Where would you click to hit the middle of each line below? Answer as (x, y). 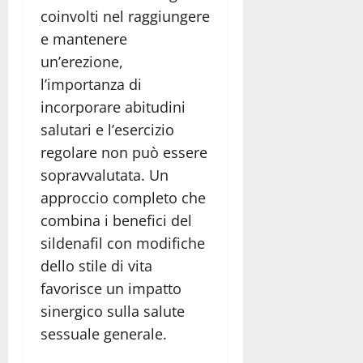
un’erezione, (82, 62)
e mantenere (84, 39)
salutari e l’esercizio (107, 130)
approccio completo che (123, 198)
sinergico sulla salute (113, 312)
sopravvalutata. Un (105, 175)
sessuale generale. (104, 334)
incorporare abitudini (113, 107)
